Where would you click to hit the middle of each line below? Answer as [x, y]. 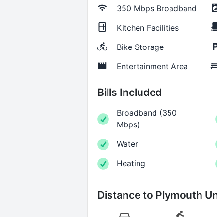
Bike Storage [140, 47]
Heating [131, 163]
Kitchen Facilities [147, 27]
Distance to [126, 195]
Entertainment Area [152, 66]
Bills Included [129, 92]
